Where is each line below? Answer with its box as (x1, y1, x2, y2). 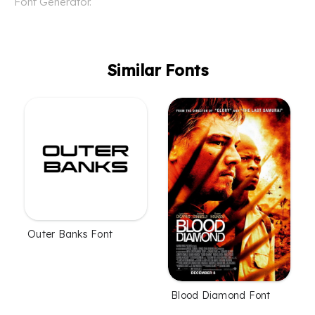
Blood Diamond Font (171, 289, 271, 302)
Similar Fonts (106, 60, 209, 81)
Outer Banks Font (27, 228, 112, 241)
